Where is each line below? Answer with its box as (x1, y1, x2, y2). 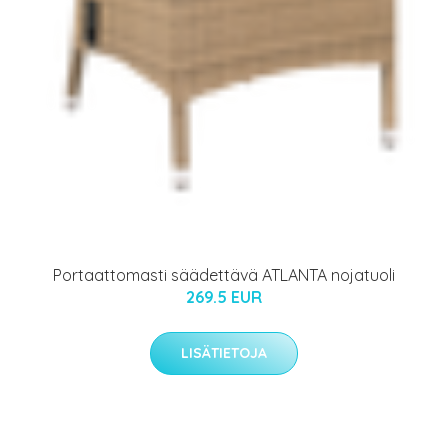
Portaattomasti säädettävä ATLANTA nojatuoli (53, 265, 395, 286)
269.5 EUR (186, 287, 262, 308)
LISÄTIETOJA (181, 344, 267, 363)
